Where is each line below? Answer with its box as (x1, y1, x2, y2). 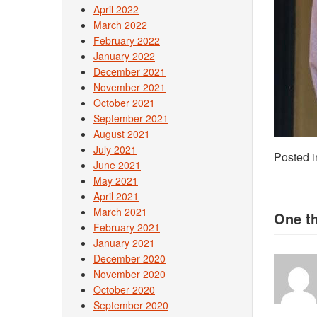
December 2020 (93, 251, 166, 265)
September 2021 (93, 111, 168, 125)
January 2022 (93, 49, 155, 63)
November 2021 (93, 80, 166, 94)
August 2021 (93, 127, 150, 141)
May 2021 (93, 173, 138, 188)
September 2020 (93, 298, 168, 312)
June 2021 (93, 158, 141, 172)
